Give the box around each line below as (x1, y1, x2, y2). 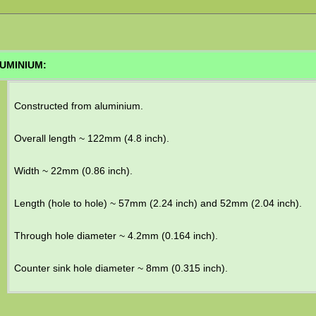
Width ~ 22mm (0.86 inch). (13, 164, 133, 176)
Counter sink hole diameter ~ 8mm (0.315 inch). (13, 262, 228, 274)
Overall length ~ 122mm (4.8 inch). (13, 132, 169, 144)
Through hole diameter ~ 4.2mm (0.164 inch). (13, 229, 218, 241)
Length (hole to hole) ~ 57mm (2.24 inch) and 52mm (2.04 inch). (13, 197, 302, 209)
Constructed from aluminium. (13, 99, 143, 111)
